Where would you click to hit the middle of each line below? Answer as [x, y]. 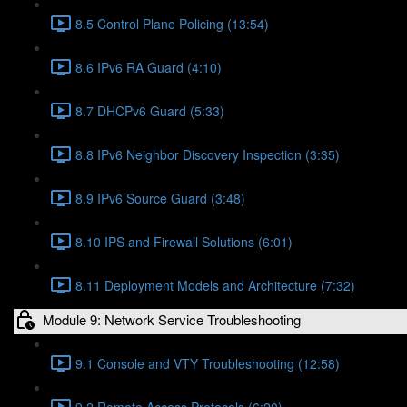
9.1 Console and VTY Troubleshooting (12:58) [208, 363]
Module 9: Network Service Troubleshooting [172, 319]
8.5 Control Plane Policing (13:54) [172, 23]
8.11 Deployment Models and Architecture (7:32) [215, 285]
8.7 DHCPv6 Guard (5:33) [150, 110]
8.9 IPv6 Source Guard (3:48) [160, 198]
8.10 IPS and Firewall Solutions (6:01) [184, 241]
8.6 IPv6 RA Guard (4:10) [149, 67]
